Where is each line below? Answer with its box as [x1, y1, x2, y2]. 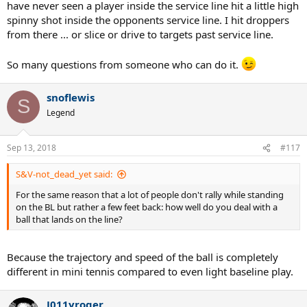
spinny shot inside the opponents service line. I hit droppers [7, 12, 289, 27]
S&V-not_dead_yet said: [16, 168, 112, 181]
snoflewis [47, 90, 95, 104]
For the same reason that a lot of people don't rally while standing [16, 188, 284, 201]
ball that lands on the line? [16, 213, 123, 226]
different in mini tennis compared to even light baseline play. [7, 264, 293, 278]
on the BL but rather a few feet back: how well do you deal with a [16, 201, 278, 214]
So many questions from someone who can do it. [7, 57, 241, 71]
